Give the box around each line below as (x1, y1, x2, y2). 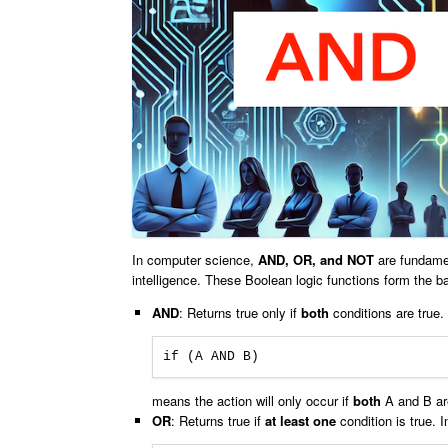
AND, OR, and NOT (258, 249, 374, 269)
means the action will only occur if (151, 390, 353, 410)
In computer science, (132, 249, 258, 269)
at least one (264, 410, 336, 430)
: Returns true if (170, 410, 265, 430)
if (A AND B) (162, 348, 259, 364)
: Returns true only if (178, 302, 301, 322)
